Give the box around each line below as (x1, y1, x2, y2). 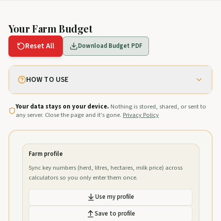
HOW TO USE (26, 74, 69, 85)
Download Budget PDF (77, 41, 142, 50)
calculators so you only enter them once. (29, 173, 138, 182)
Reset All (25, 41, 54, 51)
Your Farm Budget (8, 22, 93, 36)
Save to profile (94, 209, 135, 218)
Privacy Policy (122, 110, 159, 119)
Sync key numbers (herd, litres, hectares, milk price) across (29, 163, 183, 172)
